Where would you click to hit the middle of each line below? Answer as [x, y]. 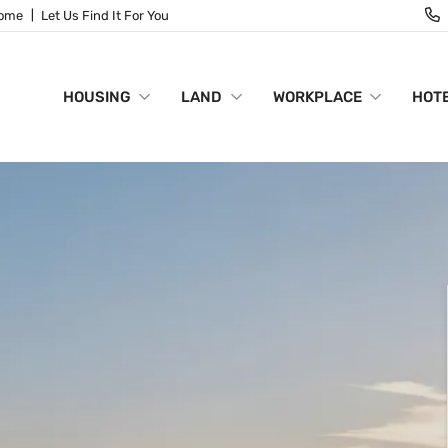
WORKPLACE [317, 97]
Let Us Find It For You [105, 15]
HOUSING [96, 97]
